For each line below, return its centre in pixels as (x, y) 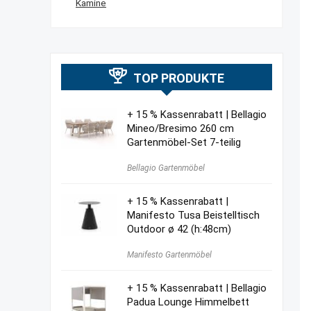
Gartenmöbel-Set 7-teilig (184, 142)
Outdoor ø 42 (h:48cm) (179, 229)
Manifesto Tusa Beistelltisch (193, 215)
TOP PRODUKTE (179, 78)
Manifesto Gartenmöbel (169, 255)
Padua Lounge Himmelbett (188, 302)
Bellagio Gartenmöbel (166, 168)
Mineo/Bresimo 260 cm (180, 128)
